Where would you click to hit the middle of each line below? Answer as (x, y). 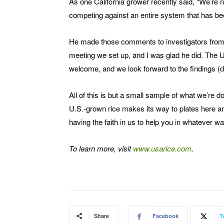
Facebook (165, 216)
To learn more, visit (101, 148)
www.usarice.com (162, 148)
